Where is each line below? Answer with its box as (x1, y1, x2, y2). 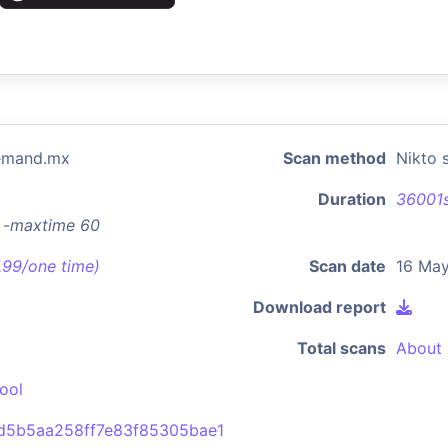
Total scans (297, 338, 386, 358)
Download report (253, 297, 386, 317)
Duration (318, 189, 386, 209)
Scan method (283, 148, 386, 168)
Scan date (309, 256, 386, 276)
